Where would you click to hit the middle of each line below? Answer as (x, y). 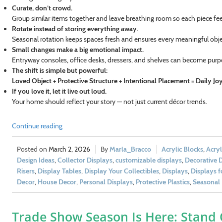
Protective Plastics (163, 182)
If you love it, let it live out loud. (59, 91)
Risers (26, 171)
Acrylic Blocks (182, 149)
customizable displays (148, 160)
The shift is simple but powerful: (59, 70)
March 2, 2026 (69, 149)
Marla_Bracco (130, 149)
